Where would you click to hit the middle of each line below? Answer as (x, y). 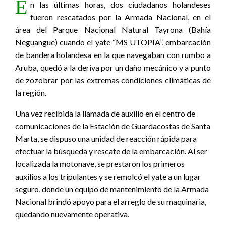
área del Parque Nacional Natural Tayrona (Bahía (113, 30)
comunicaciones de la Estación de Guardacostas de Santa (113, 126)
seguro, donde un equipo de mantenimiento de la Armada (112, 189)
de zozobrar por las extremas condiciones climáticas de (113, 80)
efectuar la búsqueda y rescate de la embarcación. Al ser (111, 151)
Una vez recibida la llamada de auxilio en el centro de (105, 114)
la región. (31, 93)
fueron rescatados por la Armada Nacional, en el (121, 17)
